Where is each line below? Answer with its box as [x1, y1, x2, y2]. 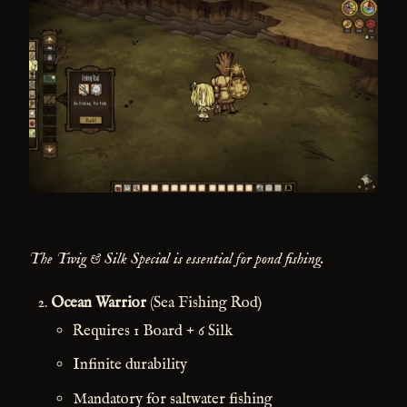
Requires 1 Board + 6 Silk [73, 321, 233, 341]
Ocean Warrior [51, 293, 146, 313]
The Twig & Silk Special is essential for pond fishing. [29, 249, 324, 269]
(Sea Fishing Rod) [146, 293, 262, 313]
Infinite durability [73, 355, 187, 375]
